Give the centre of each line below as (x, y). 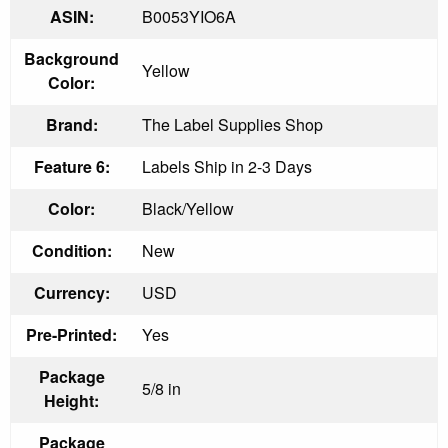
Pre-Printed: (71, 334)
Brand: (71, 124)
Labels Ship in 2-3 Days (227, 166)
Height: (71, 400)
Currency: (71, 292)
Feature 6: (71, 166)
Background (71, 58)
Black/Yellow (188, 208)
